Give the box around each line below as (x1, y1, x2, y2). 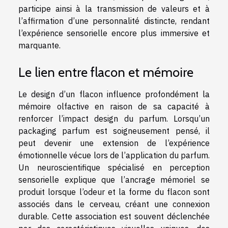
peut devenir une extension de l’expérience (18, 137, 210, 148)
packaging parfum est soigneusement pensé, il (18, 125, 210, 136)
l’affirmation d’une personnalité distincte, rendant (18, 16, 210, 26)
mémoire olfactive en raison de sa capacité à (18, 101, 210, 111)
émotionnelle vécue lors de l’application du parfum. (18, 150, 210, 160)
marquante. (18, 40, 61, 51)
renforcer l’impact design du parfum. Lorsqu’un (18, 113, 210, 124)
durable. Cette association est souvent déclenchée (18, 211, 210, 221)
